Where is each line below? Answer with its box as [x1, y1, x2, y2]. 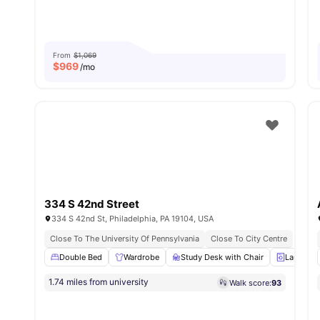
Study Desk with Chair [181, 252, 264, 263]
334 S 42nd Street [44, 197, 139, 211]
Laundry [285, 252, 314, 263]
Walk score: [229, 277, 272, 288]
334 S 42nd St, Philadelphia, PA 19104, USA [51, 214, 214, 224]
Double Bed [59, 252, 102, 263]
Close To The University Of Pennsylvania [50, 234, 199, 244]
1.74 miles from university [49, 276, 149, 288]
